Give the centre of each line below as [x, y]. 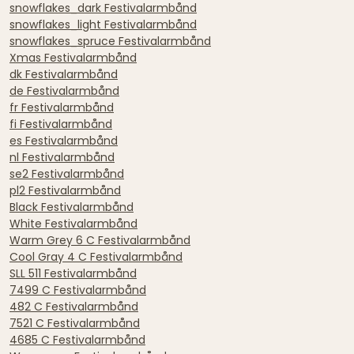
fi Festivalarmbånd [61, 124]
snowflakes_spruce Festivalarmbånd [110, 41]
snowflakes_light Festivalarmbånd [103, 24]
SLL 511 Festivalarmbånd [73, 273]
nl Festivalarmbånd [62, 157]
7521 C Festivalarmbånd [75, 323]
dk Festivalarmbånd [64, 74]
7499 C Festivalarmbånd [78, 290]
